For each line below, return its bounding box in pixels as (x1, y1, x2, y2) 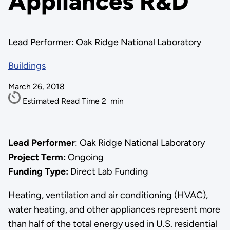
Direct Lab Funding (68, 165, 148, 177)
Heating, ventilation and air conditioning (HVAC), (8, 189, 208, 201)
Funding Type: (8, 165, 68, 177)
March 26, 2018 (8, 82, 65, 91)
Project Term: (8, 151, 68, 163)
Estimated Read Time (22, 96, 102, 106)
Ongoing (67, 151, 104, 163)
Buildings (8, 60, 46, 71)
